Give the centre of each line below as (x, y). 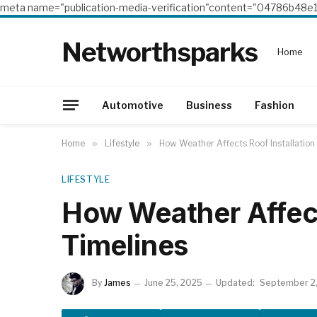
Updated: (235, 283)
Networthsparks (160, 52)
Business (209, 105)
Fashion (275, 105)
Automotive (133, 105)
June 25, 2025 (173, 283)
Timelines (125, 245)
